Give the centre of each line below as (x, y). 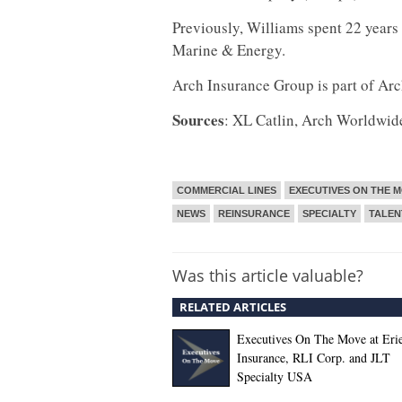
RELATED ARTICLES (233, 307)
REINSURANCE (254, 214)
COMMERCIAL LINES (227, 190)
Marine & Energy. (229, 50)
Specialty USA (275, 376)
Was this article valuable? (268, 275)
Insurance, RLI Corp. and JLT (314, 358)
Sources (198, 120)
